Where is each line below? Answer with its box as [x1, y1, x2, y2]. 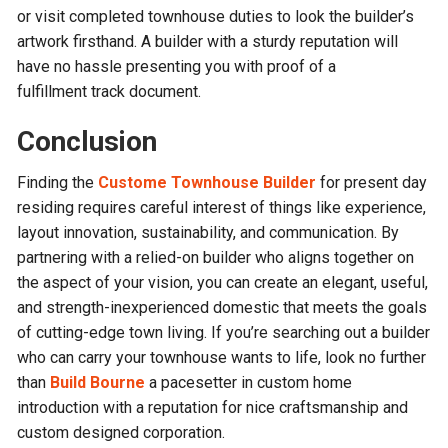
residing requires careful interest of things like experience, [17, 198, 427, 218]
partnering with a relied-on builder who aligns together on [17, 248, 415, 268]
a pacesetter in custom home [145, 373, 353, 393]
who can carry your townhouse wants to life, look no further [17, 348, 427, 368]
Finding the [17, 173, 99, 193]
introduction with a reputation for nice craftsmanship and [17, 398, 409, 418]
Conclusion [17, 125, 158, 159]
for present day [316, 173, 428, 193]
